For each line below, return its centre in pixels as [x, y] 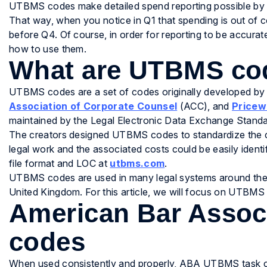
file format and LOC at [60, 164]
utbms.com [137, 164]
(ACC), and [205, 106]
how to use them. [48, 49]
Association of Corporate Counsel [93, 106]
